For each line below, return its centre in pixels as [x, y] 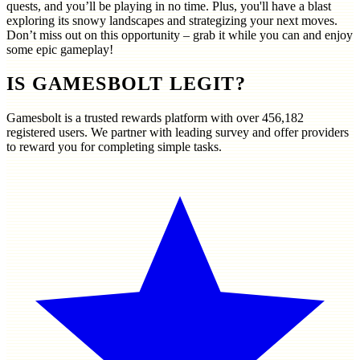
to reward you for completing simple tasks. [114, 146]
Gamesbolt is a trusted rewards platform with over [134, 117]
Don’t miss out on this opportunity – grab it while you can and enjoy [180, 35]
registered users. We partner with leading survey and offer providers [178, 132]
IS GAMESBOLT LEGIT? [126, 83]
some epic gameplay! [60, 49]
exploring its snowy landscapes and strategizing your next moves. [172, 20]
